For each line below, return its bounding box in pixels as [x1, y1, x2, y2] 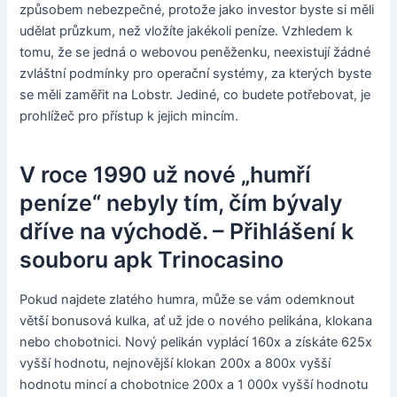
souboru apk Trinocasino [19, 245, 284, 273]
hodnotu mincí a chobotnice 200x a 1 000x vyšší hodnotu [19, 377, 369, 393]
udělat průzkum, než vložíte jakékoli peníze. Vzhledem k [19, 23, 354, 40]
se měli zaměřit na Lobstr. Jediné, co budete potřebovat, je [19, 87, 371, 104]
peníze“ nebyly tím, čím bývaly [19, 189, 343, 216]
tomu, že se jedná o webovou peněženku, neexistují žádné [19, 44, 371, 61]
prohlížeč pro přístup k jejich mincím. [19, 108, 239, 125]
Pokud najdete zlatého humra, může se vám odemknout [19, 292, 355, 308]
